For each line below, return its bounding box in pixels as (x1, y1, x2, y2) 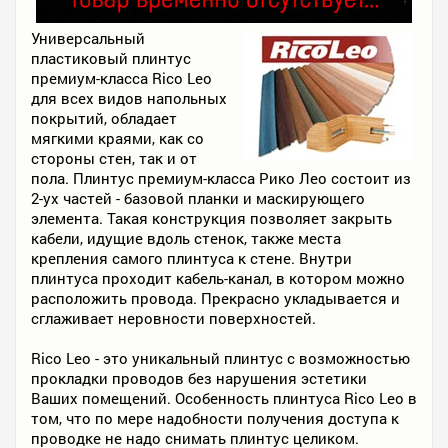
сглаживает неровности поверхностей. (31, 308, 316, 329)
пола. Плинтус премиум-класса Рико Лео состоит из (31, 168, 411, 189)
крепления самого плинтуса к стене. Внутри (31, 248, 352, 269)
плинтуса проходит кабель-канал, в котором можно (31, 268, 405, 289)
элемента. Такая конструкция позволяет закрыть (31, 208, 392, 229)
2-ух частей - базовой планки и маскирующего (31, 188, 365, 209)
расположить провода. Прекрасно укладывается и (31, 288, 400, 309)
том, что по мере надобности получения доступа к (31, 408, 399, 429)
